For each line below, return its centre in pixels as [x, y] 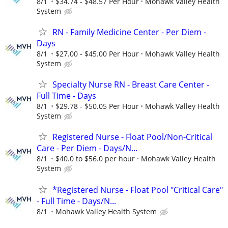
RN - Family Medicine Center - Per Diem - [129, 32]
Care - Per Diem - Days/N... [87, 148]
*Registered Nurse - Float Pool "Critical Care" [138, 190]
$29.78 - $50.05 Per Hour [97, 106]
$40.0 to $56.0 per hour [95, 159]
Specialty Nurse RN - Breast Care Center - [131, 85]
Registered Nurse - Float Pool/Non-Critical [132, 137]
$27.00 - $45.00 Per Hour [97, 54]
